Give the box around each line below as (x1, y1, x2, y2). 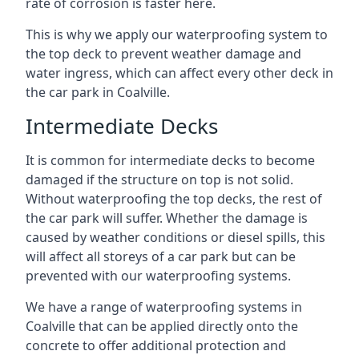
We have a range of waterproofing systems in (26, 298, 302, 316)
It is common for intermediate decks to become (26, 151, 315, 169)
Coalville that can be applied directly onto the (26, 317, 298, 335)
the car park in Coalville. (26, 83, 170, 101)
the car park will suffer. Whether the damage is (26, 209, 308, 227)
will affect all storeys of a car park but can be (26, 248, 296, 265)
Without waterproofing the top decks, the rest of (26, 190, 322, 208)
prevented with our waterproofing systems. (26, 267, 291, 284)
